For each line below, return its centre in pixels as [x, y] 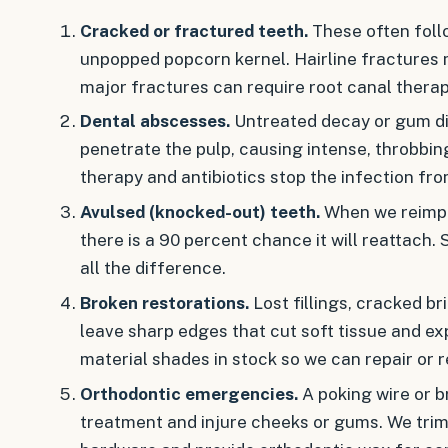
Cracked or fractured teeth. [193, 30]
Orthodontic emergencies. [188, 393]
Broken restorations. [164, 302]
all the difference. [152, 268]
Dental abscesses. [154, 121]
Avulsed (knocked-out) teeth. [199, 212]
